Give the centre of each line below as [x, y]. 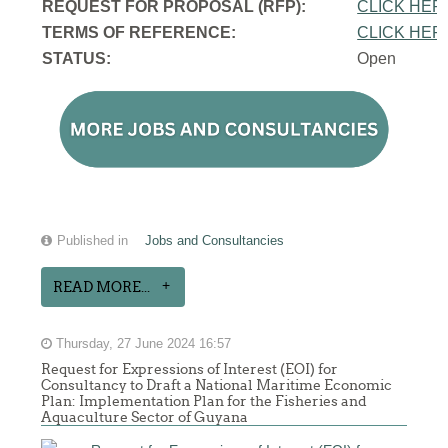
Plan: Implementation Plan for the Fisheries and [204, 401]
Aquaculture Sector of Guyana [145, 417]
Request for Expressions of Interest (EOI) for [190, 369]
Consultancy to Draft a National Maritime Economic [217, 385]
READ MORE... [102, 287]
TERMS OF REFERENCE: [139, 33]
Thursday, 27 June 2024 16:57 [142, 344]
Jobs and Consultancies [215, 241]
